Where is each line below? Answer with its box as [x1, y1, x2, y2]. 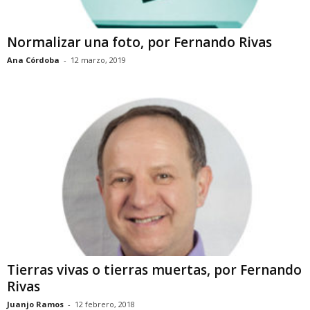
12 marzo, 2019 [71, 55, 126, 66]
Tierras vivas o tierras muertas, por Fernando [7, 260, 302, 279]
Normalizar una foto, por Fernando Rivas [7, 33, 272, 52]
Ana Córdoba [7, 55, 60, 66]
